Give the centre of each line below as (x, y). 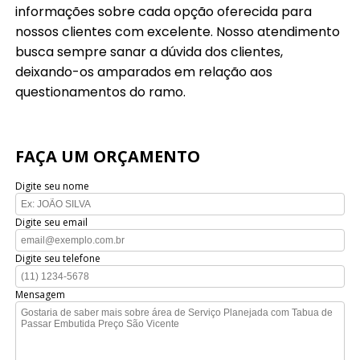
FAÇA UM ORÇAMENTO (108, 157)
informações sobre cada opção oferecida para (164, 12)
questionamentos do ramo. (101, 92)
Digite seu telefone (58, 259)
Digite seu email (52, 223)
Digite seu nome (53, 186)
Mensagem (41, 295)
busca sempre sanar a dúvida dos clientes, (149, 52)
